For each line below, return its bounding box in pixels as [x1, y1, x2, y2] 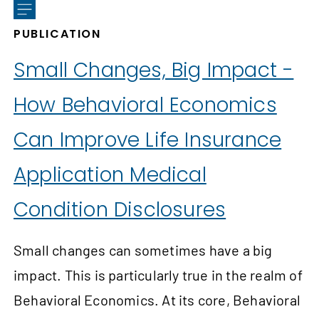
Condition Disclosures [14, 196, 226, 224]
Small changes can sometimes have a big [14, 241, 273, 259]
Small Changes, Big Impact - [14, 56, 294, 85]
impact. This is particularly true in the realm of [14, 266, 303, 284]
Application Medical [14, 161, 206, 189]
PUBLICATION [14, 26, 101, 43]
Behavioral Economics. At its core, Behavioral [14, 291, 301, 309]
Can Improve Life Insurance [14, 126, 282, 155]
